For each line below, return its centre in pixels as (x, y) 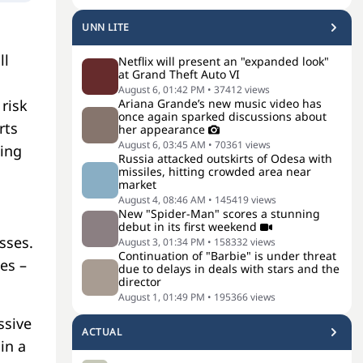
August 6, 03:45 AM (162, 145)
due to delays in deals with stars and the (229, 269)
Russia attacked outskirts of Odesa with (225, 158)
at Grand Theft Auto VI (179, 74)
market (137, 184)
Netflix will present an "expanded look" (224, 61)
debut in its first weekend (188, 226)
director (140, 282)
